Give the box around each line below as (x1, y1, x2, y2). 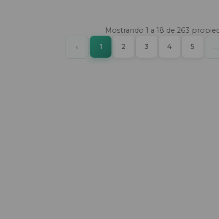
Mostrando (105, 26, 146, 35)
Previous (77, 42, 110, 51)
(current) (101, 42, 134, 50)
